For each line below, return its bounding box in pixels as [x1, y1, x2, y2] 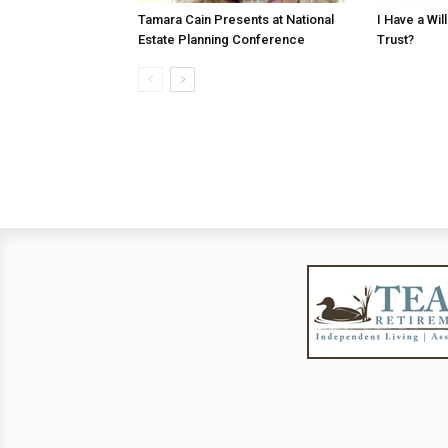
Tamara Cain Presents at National [138, 11, 334, 27]
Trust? [377, 31, 414, 47]
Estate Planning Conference [138, 31, 305, 47]
